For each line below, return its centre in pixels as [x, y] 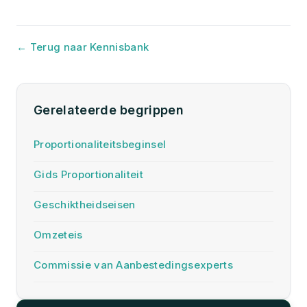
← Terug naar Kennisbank [83, 47]
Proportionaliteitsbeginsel [100, 144]
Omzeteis [58, 235]
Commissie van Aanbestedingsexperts [133, 265]
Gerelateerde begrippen [109, 110]
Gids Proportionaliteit [89, 174]
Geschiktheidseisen [85, 205]
